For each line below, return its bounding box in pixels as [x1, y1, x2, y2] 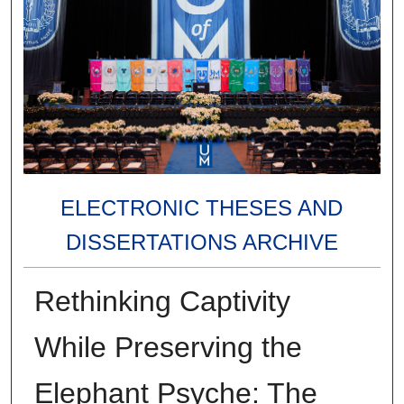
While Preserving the [33, 330, 302, 363]
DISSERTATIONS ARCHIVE [65, 229, 338, 254]
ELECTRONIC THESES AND [60, 195, 344, 220]
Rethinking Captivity [33, 284, 290, 317]
